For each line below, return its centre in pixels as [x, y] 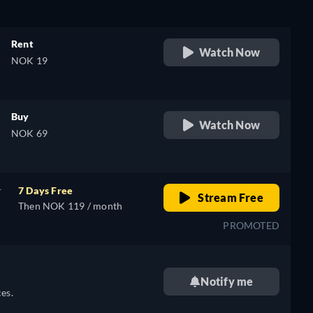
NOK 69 [30, 133]
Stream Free [230, 197]
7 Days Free [46, 190]
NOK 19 [30, 60]
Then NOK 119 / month [71, 206]
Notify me [227, 281]
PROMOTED [251, 225]
